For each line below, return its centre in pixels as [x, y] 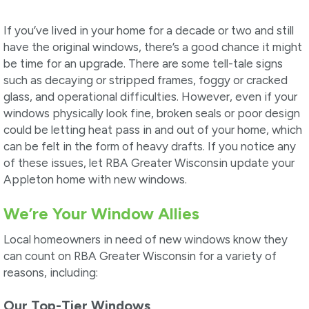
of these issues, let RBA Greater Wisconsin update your [149, 163]
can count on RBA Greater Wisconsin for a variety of [140, 256]
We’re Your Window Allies [101, 214]
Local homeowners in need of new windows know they [146, 240]
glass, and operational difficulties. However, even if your [150, 97]
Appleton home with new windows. [95, 180]
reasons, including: [51, 273]
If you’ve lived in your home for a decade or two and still [149, 31]
